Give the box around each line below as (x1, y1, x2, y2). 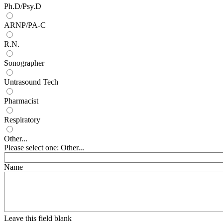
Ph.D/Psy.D (4, 1, 41, 10)
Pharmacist (4, 96, 38, 105)
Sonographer (4, 58, 44, 67)
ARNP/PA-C (4, 20, 46, 29)
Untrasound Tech (4, 77, 58, 86)
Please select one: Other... (4, 143, 84, 152)
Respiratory (4, 115, 40, 124)
